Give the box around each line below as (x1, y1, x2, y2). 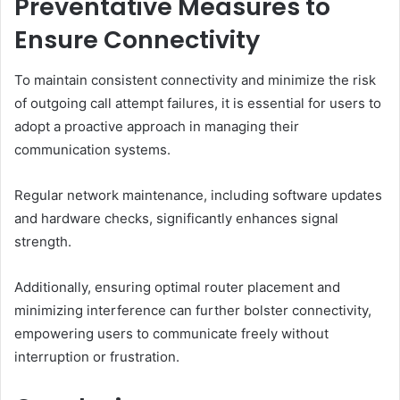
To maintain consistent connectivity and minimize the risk (14, 71, 376, 88)
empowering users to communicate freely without (14, 324, 329, 342)
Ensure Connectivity (14, 23, 260, 57)
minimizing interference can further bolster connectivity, (14, 301, 371, 319)
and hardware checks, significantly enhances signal (14, 209, 338, 227)
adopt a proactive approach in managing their (14, 117, 299, 135)
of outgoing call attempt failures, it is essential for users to (14, 94, 381, 112)
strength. (14, 232, 71, 250)
